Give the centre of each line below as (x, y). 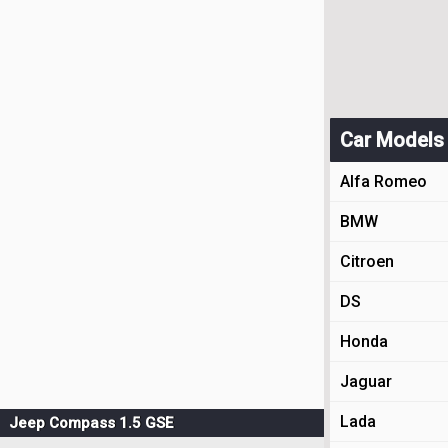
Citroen (367, 261)
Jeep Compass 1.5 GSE (91, 423)
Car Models (392, 140)
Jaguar (366, 381)
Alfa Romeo (383, 181)
